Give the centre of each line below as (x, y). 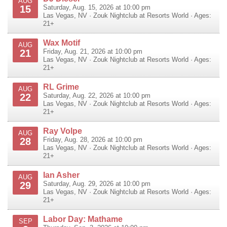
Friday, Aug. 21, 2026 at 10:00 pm (93, 51)
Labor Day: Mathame (83, 219)
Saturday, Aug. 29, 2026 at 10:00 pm (97, 184)
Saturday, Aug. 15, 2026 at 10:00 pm (97, 7)
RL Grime (61, 86)
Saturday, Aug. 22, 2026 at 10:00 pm (97, 96)
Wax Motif (62, 42)
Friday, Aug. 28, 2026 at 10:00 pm (93, 140)
